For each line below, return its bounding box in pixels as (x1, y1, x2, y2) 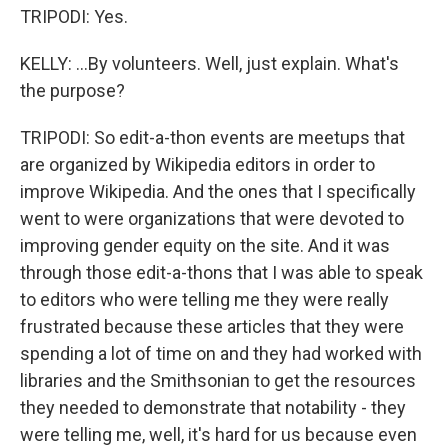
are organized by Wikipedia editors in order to (20, 154, 375, 175)
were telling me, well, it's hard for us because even (20, 424, 417, 445)
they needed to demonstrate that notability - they (20, 397, 406, 418)
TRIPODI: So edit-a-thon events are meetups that (20, 127, 405, 148)
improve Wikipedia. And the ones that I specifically (20, 181, 416, 202)
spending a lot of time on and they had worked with (20, 343, 422, 364)
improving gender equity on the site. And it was (20, 235, 390, 256)
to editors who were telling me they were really (20, 289, 389, 310)
